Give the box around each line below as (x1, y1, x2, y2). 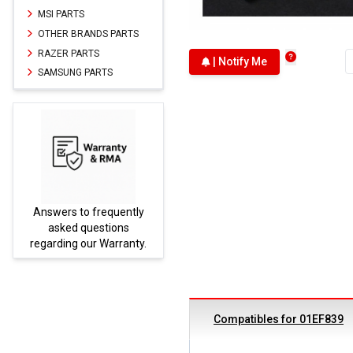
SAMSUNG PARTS (35, 66, 113, 78)
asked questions (47, 221, 129, 234)
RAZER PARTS (35, 47, 99, 59)
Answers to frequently (32, 205, 144, 218)
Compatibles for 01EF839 (214, 313, 344, 326)
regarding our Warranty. (30, 236, 147, 250)
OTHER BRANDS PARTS (35, 28, 139, 39)
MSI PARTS (35, 9, 84, 20)
